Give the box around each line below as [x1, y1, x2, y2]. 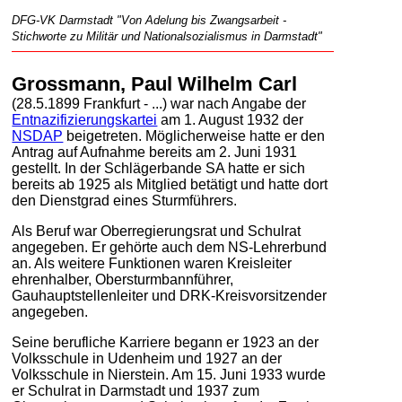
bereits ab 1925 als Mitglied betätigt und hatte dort [12, 176, 328, 192]
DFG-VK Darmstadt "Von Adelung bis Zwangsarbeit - [12, 13, 287, 28]
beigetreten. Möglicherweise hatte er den [63, 127, 326, 144]
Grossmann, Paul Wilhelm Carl [12, 72, 298, 95]
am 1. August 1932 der [157, 111, 304, 127]
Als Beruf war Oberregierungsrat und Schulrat [12, 223, 301, 239]
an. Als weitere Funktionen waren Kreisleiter [12, 255, 293, 271]
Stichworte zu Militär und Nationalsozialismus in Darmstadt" [12, 30, 323, 44]
